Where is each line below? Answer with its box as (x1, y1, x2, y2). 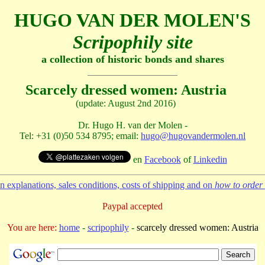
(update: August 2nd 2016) (76, 98, 176, 108)
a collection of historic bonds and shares (41, 53, 224, 65)
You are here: (7, 222, 57, 232)
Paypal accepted (102, 201, 163, 211)
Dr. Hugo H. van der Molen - (77, 120, 188, 130)
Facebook (144, 154, 181, 164)
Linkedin (193, 154, 227, 164)
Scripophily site (72, 31, 193, 53)
